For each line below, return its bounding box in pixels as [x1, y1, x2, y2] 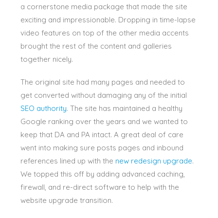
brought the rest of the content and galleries [20, 41, 172, 51]
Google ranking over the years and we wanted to [20, 116, 188, 126]
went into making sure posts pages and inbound [20, 143, 184, 152]
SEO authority [20, 103, 67, 113]
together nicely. [20, 54, 73, 64]
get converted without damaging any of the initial [20, 90, 187, 100]
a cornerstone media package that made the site [20, 1, 188, 11]
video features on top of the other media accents [20, 28, 189, 37]
